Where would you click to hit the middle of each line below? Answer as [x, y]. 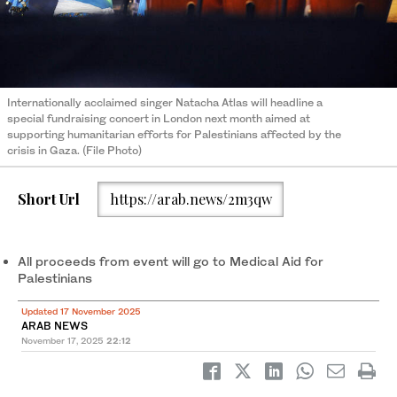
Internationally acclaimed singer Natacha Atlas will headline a [165, 103]
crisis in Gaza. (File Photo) [74, 151]
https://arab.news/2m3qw [191, 198]
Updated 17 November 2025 [81, 311]
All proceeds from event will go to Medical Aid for [171, 261]
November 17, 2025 [62, 340]
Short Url [49, 198]
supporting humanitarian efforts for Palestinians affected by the [174, 135]
